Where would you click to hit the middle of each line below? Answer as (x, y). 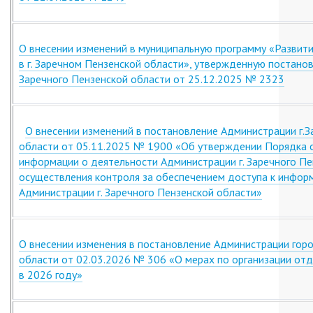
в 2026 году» (51, 274)
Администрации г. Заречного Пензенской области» (140, 192)
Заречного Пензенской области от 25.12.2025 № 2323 (152, 79)
